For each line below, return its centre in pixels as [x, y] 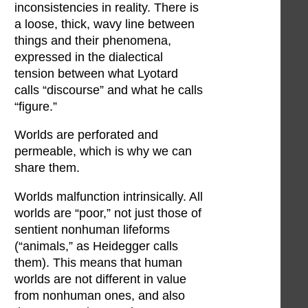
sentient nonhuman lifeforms [92, 229]
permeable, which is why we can [103, 152]
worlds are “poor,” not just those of [108, 213]
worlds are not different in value [100, 279]
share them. [47, 168]
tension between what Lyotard [96, 73]
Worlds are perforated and [86, 135]
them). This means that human [98, 262]
